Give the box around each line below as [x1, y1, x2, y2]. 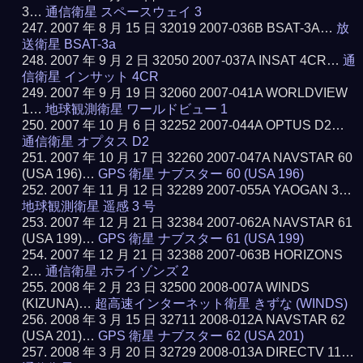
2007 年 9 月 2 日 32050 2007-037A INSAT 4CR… [50, 53, 344, 67]
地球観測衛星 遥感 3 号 [22, 199, 156, 213]
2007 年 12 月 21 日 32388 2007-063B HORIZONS [50, 248, 344, 262]
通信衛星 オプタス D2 [22, 135, 150, 148]
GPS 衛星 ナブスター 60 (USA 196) [98, 167, 305, 181]
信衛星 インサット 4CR [22, 70, 160, 83]
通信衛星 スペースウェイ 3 [45, 5, 203, 19]
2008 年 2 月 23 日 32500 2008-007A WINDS [50, 280, 310, 294]
